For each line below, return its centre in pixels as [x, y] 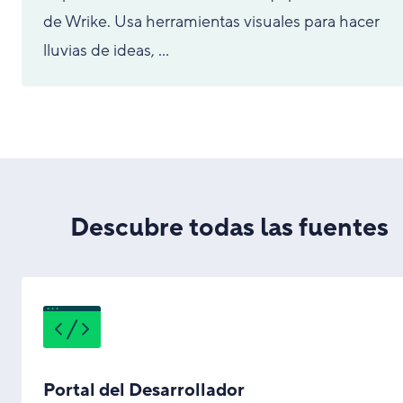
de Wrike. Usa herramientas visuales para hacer [211, 22]
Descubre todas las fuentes [229, 228]
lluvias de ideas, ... [106, 50]
